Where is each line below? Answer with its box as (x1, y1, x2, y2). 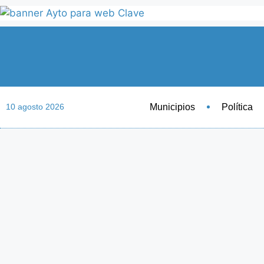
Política (221, 101, 253, 112)
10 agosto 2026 (6, 102, 64, 112)
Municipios (149, 101, 195, 112)
